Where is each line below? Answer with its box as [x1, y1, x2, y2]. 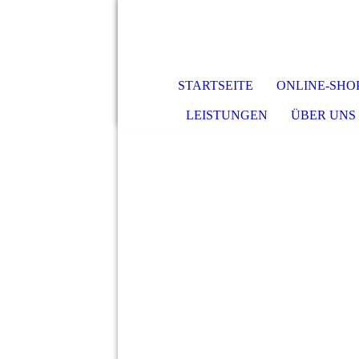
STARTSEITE [178, 79, 254, 92]
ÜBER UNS [290, 108, 356, 122]
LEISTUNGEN [186, 108, 268, 122]
